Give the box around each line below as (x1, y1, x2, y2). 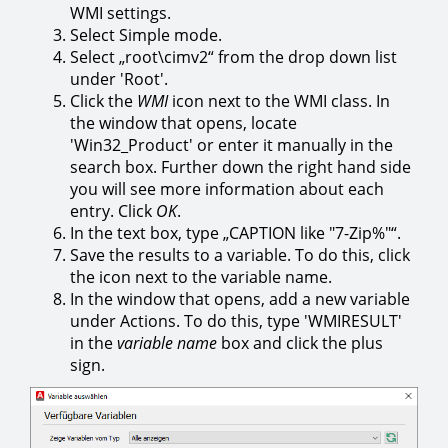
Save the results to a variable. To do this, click (70, 244, 410, 266)
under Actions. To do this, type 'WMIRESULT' (70, 310, 402, 332)
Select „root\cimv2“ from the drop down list (70, 46, 397, 68)
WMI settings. (70, 2, 171, 24)
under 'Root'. (70, 68, 168, 90)
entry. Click (70, 200, 156, 222)
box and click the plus (217, 332, 383, 354)
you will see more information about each (70, 178, 384, 200)
